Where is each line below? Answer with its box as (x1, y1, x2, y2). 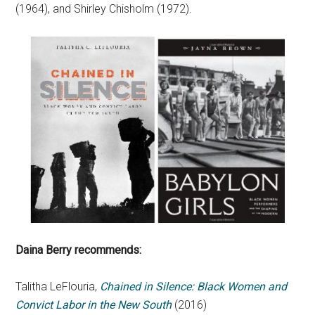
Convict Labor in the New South (15, 298, 172, 312)
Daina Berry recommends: (15, 243, 142, 257)
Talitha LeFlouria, (15, 280, 101, 294)
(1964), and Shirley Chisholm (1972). (15, 1, 193, 15)
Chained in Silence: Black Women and (100, 280, 288, 294)
